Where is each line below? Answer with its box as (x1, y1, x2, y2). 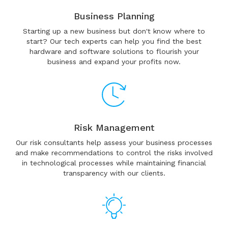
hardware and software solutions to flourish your (29, 47, 199, 55)
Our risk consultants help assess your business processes (16, 138, 212, 147)
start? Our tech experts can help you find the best (26, 37, 202, 45)
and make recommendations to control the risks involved (15, 149, 213, 157)
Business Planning (73, 11, 155, 21)
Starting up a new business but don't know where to (23, 27, 205, 35)
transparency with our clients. (63, 169, 165, 177)
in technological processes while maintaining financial (22, 159, 206, 167)
